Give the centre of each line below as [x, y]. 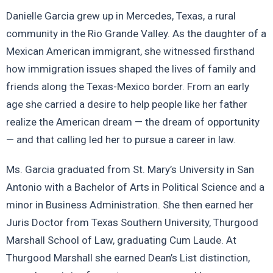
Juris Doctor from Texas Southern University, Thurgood [132, 222]
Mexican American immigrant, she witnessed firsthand [130, 51]
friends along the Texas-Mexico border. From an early [128, 86]
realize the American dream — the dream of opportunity [133, 122]
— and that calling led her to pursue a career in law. [121, 139]
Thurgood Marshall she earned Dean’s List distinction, [128, 257]
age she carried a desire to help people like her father [127, 104]
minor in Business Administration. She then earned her [130, 204]
